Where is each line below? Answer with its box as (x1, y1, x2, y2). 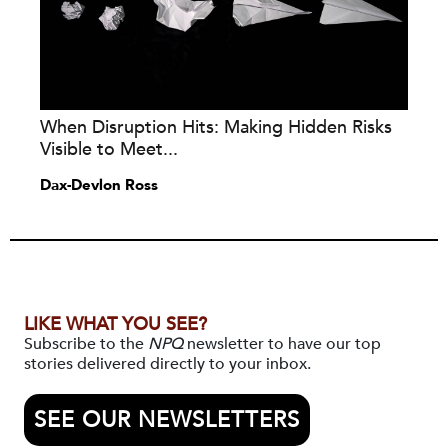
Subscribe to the (24, 333, 148, 356)
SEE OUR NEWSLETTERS (34, 405, 300, 436)
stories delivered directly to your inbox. (24, 353, 311, 376)
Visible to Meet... (40, 137, 178, 163)
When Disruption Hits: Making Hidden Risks (40, 115, 392, 141)
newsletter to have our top (183, 333, 381, 356)
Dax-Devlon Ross (40, 175, 158, 196)
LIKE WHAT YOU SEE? (24, 312, 207, 338)
